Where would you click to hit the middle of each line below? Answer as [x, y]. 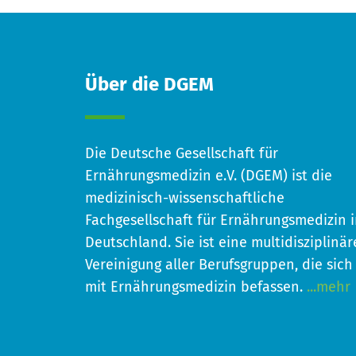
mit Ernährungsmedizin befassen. [194, 288]
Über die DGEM [149, 85]
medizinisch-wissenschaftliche [185, 199]
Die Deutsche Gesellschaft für [182, 155]
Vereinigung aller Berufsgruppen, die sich [219, 266]
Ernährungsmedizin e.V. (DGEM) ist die [209, 177]
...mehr [327, 288]
